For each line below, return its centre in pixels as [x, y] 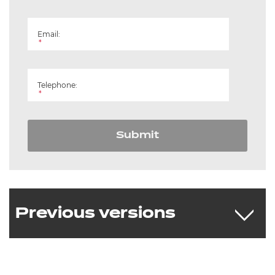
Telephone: [57, 85]
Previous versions [95, 213]
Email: [49, 34]
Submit [137, 136]
